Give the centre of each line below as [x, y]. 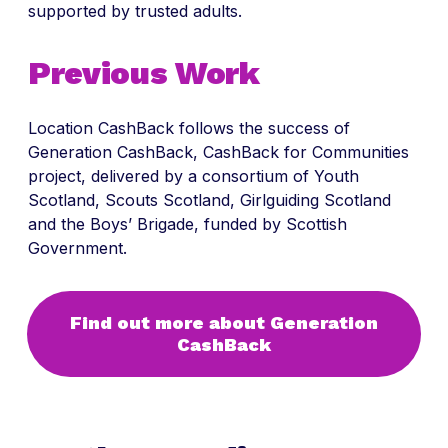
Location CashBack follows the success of [189, 128]
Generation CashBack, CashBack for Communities [218, 152]
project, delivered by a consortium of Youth [193, 176]
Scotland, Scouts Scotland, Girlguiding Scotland [209, 200]
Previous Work [144, 73]
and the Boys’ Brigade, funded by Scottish [187, 224]
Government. [77, 248]
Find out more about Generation [224, 323]
